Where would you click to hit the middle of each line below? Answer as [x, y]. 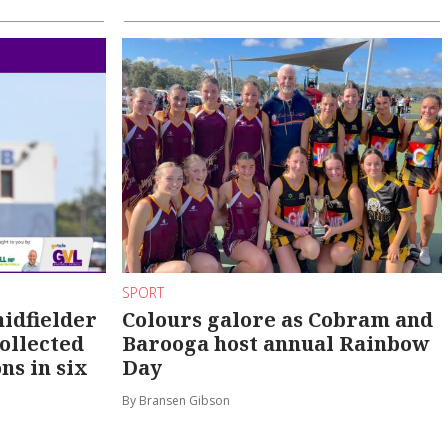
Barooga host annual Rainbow [276, 344]
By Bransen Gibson [176, 401]
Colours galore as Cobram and [278, 320]
